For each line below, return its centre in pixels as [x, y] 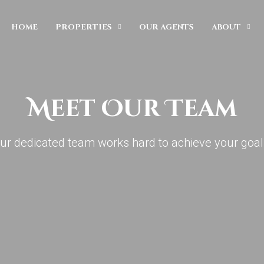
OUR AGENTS [166, 27]
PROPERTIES [84, 27]
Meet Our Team [132, 109]
